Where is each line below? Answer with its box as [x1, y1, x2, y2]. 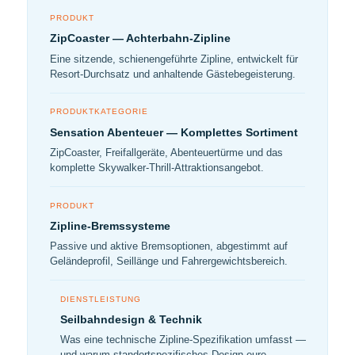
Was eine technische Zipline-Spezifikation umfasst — [59, 334, 306, 346]
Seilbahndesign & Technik [59, 312, 202, 326]
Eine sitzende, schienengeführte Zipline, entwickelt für [50, 52, 298, 65]
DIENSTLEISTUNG [59, 294, 141, 303]
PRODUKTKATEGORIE [50, 107, 149, 116]
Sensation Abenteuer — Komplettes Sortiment [50, 125, 298, 139]
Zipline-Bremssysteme [50, 219, 170, 232]
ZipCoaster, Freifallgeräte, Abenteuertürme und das [50, 146, 283, 158]
